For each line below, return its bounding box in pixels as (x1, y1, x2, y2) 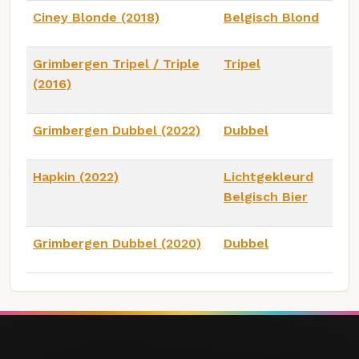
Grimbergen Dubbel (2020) (33, 235, 201, 251)
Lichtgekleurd (224, 168, 313, 184)
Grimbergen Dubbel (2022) (33, 122, 200, 138)
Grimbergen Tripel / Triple (33, 55, 200, 71)
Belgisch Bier (224, 188, 308, 204)
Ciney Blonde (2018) (33, 9, 159, 25)
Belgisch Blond (224, 9, 319, 25)
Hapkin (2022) (33, 168, 119, 184)
